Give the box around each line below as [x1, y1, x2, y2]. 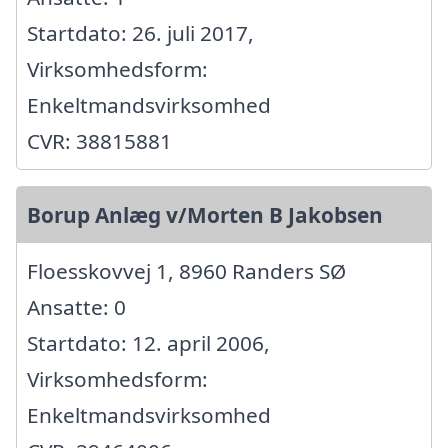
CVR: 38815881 [27, 127, 172, 156]
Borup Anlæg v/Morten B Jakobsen [27, 201, 383, 230]
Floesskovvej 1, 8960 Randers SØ [27, 257, 346, 286]
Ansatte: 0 [27, 293, 126, 322]
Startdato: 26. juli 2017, [27, 19, 254, 48]
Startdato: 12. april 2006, [27, 329, 270, 358]
